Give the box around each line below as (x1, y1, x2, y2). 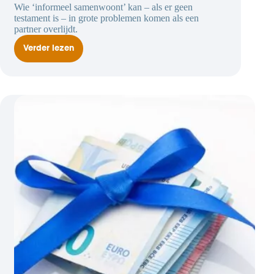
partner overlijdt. (14, 24, 78, 35)
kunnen (48, 88, 77, 95)
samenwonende (48, 56, 111, 64)
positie (48, 80, 75, 87)
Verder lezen (23, 45, 74, 53)
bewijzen (48, 96, 84, 103)
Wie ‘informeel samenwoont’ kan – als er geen (14, 2, 193, 13)
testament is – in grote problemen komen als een (14, 13, 199, 24)
